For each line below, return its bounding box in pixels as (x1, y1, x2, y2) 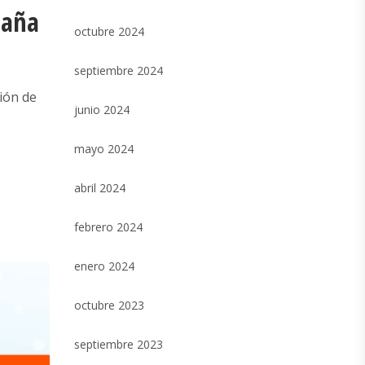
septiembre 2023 (74, 336, 163, 352)
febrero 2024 (74, 219, 143, 235)
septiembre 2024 (74, 63, 163, 78)
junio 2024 (74, 102, 130, 117)
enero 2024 (74, 258, 134, 274)
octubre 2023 (74, 297, 144, 313)
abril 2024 (74, 180, 125, 196)
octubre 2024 (74, 24, 144, 39)
